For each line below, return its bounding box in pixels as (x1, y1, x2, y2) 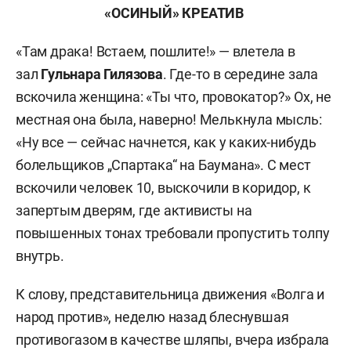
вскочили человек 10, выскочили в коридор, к (16, 179, 311, 196)
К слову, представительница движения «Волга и (16, 286, 325, 302)
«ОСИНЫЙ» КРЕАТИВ (104, 5, 247, 21)
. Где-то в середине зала (162, 66, 319, 82)
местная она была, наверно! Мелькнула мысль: (16, 111, 322, 128)
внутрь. (16, 248, 64, 264)
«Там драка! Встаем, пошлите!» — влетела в (16, 43, 295, 60)
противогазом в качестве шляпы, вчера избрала (16, 331, 330, 348)
